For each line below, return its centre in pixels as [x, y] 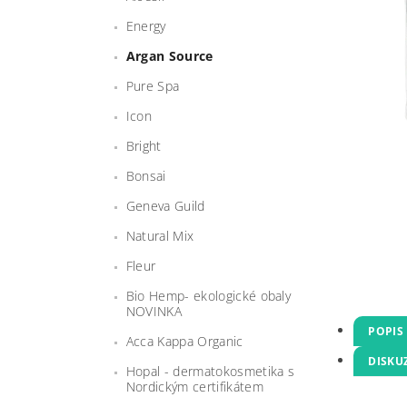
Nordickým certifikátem [194, 386]
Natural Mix [160, 235]
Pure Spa [153, 85]
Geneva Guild [165, 205]
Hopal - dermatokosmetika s [210, 371]
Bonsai [146, 175]
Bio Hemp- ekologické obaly [208, 295]
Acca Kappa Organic [184, 341]
